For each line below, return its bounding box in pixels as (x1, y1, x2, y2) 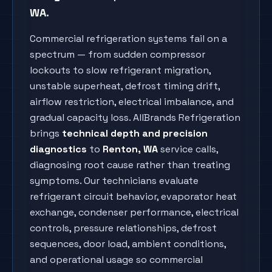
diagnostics (30, 143, 87, 155)
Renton (103, 143, 138, 155)
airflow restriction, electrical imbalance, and (30, 95, 234, 108)
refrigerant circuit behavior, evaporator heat (30, 190, 237, 203)
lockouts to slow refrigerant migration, (30, 64, 211, 76)
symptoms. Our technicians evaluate (30, 174, 199, 187)
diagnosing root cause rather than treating (30, 158, 230, 171)
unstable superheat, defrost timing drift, (30, 80, 220, 92)
